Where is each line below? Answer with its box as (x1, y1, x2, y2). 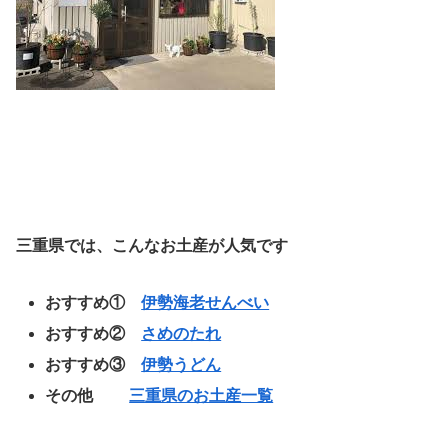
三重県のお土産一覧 (129, 387, 274, 405)
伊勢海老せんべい (141, 293, 270, 311)
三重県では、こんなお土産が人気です (16, 236, 288, 254)
